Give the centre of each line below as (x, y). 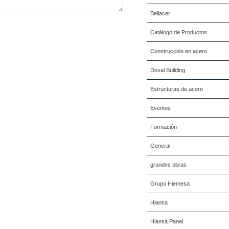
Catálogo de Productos (179, 32)
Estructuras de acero (177, 89)
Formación (164, 127)
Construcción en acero (179, 51)
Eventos (161, 108)
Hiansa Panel (167, 221)
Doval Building (168, 70)
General (160, 146)
